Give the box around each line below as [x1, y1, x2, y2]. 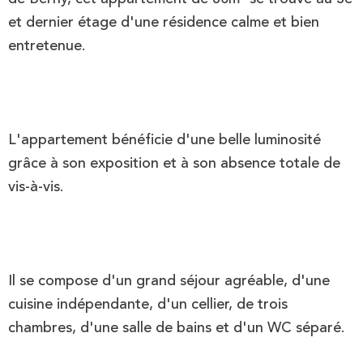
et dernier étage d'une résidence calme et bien [8, 11, 319, 34]
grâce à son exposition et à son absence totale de [8, 152, 340, 175]
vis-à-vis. [8, 175, 63, 199]
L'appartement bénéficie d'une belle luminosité [8, 128, 321, 152]
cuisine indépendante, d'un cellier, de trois [8, 293, 288, 316]
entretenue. [8, 34, 85, 58]
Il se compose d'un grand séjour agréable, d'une [8, 269, 330, 293]
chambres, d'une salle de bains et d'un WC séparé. [8, 316, 344, 340]
